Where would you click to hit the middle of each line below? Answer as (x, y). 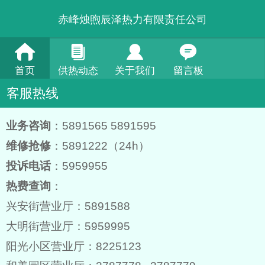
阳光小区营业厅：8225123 (73, 246)
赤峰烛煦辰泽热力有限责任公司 (132, 20)
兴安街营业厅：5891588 (68, 206)
